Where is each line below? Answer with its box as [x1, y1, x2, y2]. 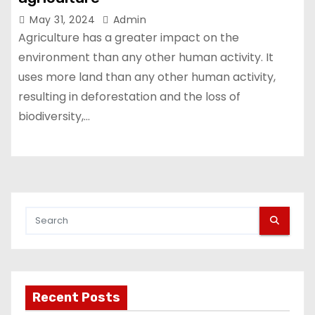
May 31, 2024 [30, 13, 98, 27]
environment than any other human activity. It [18, 49, 274, 65]
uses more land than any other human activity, [18, 69, 276, 85]
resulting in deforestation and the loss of [18, 89, 240, 105]
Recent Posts [32, 289, 120, 305]
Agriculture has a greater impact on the [18, 30, 239, 46]
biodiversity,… [18, 108, 90, 124]
